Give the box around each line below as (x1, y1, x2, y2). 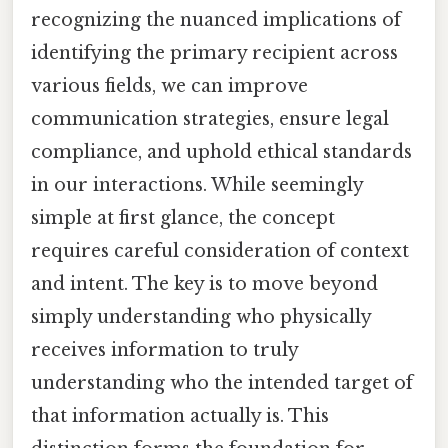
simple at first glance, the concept (31, 206, 335, 229)
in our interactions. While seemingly (31, 173, 363, 196)
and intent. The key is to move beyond (31, 272, 378, 295)
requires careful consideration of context (31, 239, 409, 262)
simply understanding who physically (31, 305, 371, 328)
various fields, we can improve (31, 74, 308, 97)
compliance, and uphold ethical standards (31, 140, 412, 163)
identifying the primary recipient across (31, 41, 398, 64)
